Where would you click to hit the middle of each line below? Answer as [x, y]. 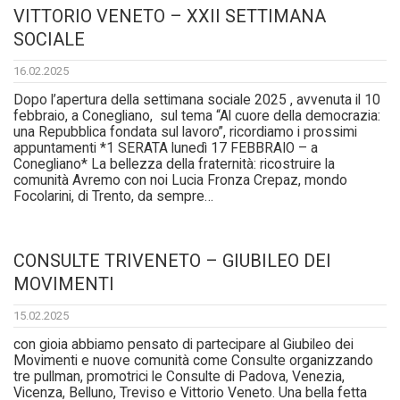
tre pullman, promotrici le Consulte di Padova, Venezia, [179, 377]
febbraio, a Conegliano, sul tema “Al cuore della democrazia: [197, 117]
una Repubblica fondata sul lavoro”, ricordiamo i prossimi [185, 133]
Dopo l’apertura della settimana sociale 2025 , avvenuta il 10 [197, 100]
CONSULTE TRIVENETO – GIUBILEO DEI [172, 261]
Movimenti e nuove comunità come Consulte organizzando [193, 361]
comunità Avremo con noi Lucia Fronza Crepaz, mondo [180, 181]
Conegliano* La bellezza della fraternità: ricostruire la [174, 165]
